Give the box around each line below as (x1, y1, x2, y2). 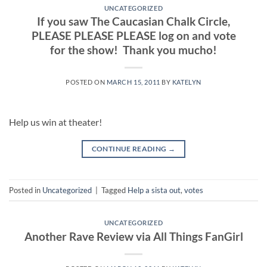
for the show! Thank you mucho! (50, 43, 217, 57)
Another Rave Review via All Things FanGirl (24, 229, 243, 243)
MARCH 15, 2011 (106, 78, 160, 86)
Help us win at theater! (9, 116, 102, 128)
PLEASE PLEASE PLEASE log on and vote (31, 29, 236, 43)
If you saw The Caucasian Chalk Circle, (37, 14, 230, 29)
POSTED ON (66, 78, 107, 86)
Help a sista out (128, 185, 181, 195)
